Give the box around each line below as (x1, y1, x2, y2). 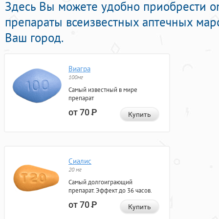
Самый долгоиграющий (68, 178, 132, 187)
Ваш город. (5, 30, 64, 46)
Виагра (68, 64, 90, 74)
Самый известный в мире (68, 86, 137, 94)
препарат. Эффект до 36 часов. (68, 186, 152, 195)
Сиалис (68, 156, 91, 166)
